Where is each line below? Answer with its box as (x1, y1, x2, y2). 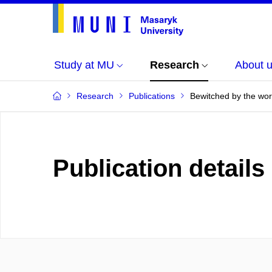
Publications (129, 91, 175, 101)
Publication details (53, 155, 265, 182)
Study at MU (54, 59, 114, 71)
